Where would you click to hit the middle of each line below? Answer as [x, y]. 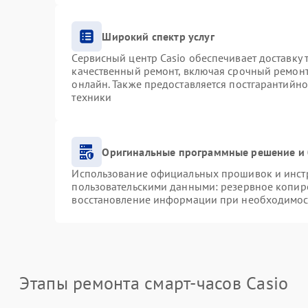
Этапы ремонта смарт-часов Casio [154, 283]
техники [92, 97]
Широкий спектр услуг [158, 36]
